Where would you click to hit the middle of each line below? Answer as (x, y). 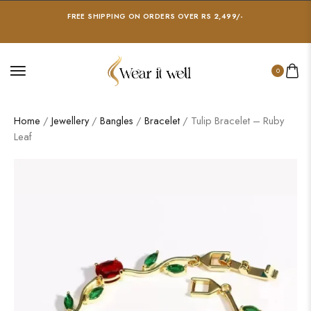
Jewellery (70, 120)
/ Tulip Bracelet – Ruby (232, 120)
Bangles (117, 120)
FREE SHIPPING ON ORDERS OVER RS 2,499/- (155, 16)
